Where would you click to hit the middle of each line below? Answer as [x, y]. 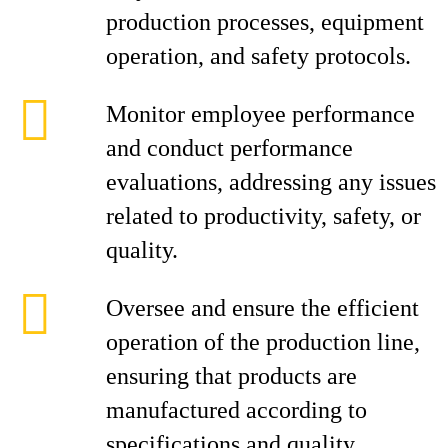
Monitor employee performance [260, 114]
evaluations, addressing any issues [271, 182]
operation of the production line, [263, 342]
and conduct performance [229, 148]
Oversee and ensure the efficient [262, 308]
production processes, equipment [265, 22]
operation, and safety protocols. [258, 56]
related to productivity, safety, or [263, 216]
